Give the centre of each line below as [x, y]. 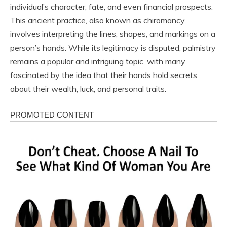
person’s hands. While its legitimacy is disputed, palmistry [113, 47]
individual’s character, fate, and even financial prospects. [111, 6]
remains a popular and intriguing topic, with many [98, 61]
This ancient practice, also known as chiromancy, [98, 20]
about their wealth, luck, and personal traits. [88, 88]
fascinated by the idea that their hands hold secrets [104, 75]
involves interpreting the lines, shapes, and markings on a [113, 34]
